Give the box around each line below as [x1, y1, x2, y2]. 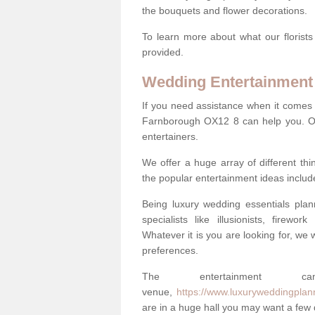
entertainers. [142, 130, 198, 142]
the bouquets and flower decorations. [142, 4, 307, 16]
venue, [142, 285, 176, 297]
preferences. [142, 244, 201, 256]
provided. [142, 46, 184, 58]
